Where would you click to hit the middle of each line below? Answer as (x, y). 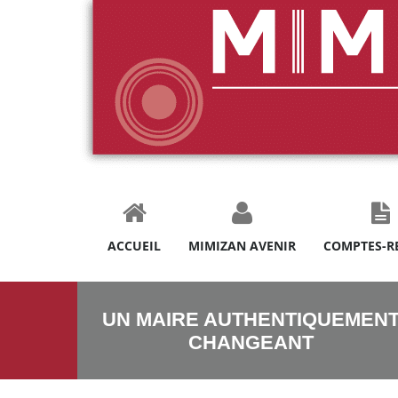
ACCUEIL (134, 246)
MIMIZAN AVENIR (242, 246)
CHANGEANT (251, 342)
